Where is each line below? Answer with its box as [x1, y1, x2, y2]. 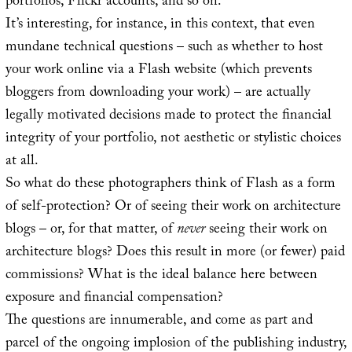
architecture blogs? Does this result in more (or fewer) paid [5, 241, 345, 266]
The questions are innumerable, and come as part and [5, 310, 313, 335]
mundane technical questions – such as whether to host [5, 36, 323, 61]
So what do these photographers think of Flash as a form [5, 173, 335, 198]
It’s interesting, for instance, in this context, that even [5, 13, 315, 38]
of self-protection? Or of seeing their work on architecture [5, 196, 341, 221]
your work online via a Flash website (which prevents [5, 59, 312, 84]
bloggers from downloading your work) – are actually [5, 82, 310, 107]
